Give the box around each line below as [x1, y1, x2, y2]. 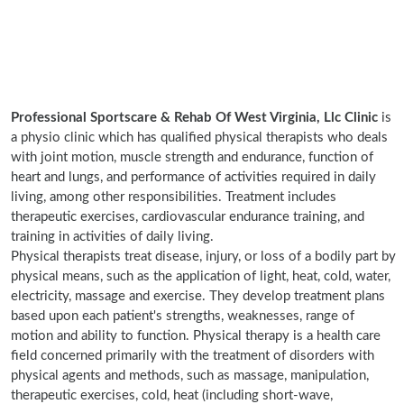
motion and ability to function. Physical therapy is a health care [11, 329, 381, 343]
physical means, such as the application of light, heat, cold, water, [11, 270, 390, 283]
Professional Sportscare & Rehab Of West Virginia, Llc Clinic [11, 111, 378, 124]
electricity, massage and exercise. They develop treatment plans [11, 289, 385, 303]
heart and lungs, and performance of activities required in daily [11, 170, 376, 184]
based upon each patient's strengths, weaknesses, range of [11, 309, 354, 323]
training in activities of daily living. [11, 230, 214, 243]
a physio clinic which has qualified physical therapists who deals [11, 131, 388, 144]
